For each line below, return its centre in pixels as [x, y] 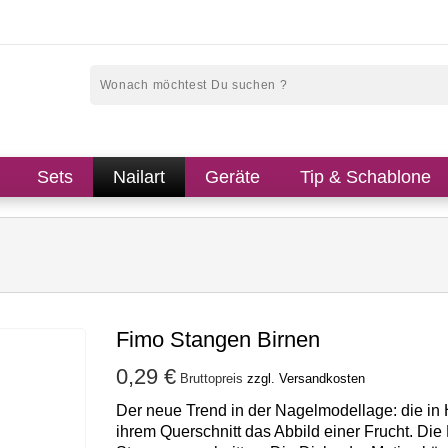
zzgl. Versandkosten [306, 378]
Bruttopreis [213, 378]
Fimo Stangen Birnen [218, 339]
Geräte [232, 177]
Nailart [139, 177]
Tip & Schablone [365, 177]
